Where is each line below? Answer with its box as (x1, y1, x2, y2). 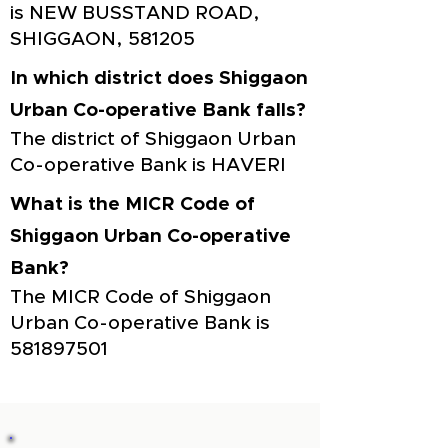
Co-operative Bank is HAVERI (10, 156, 286, 175)
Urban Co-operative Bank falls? (10, 101, 306, 120)
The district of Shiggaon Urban (10, 130, 296, 149)
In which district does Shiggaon (10, 69, 308, 88)
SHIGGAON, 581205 (10, 30, 195, 49)
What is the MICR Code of (10, 195, 255, 214)
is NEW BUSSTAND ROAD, (10, 4, 260, 23)
